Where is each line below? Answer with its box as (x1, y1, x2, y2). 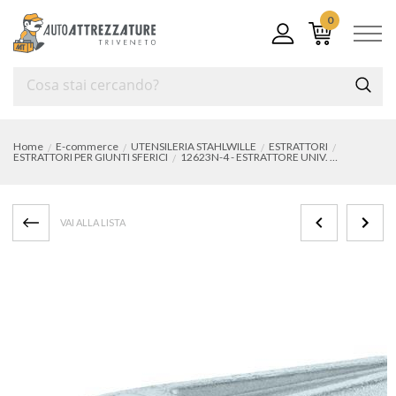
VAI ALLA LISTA (59, 217, 126, 228)
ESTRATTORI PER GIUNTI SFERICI (13, 150, 168, 164)
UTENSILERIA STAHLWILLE (131, 140, 256, 153)
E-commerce (56, 140, 118, 153)
